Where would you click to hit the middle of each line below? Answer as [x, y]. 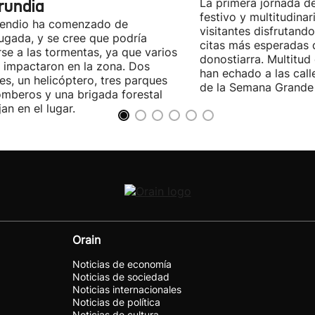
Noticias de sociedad [121, 277]
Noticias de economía [122, 264]
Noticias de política [116, 302]
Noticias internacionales [127, 289]
